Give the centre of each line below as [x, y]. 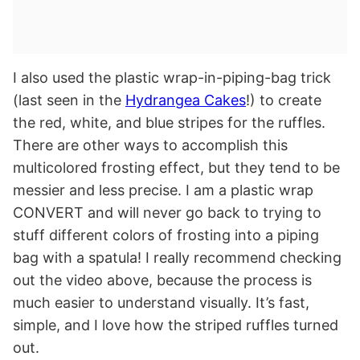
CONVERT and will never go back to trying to [167, 213]
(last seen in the [69, 100]
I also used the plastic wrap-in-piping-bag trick [172, 78]
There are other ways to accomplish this [150, 145]
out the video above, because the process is [162, 280]
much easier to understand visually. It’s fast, [161, 303]
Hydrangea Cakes [186, 100]
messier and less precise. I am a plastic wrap [163, 190]
